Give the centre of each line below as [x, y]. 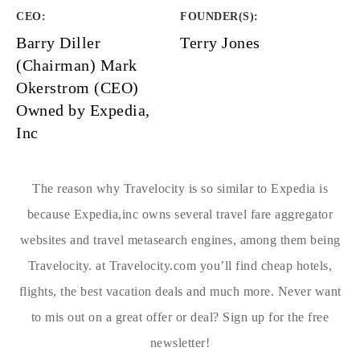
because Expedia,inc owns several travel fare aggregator [180, 214]
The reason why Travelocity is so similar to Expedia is [180, 188]
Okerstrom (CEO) [78, 88]
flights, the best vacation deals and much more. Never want [180, 291]
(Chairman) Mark [77, 65]
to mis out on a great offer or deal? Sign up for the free [180, 317]
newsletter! [180, 343]
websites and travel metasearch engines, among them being [180, 240]
